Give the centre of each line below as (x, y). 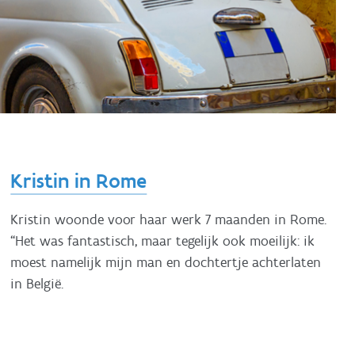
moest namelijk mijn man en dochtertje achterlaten (166, 262)
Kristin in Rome (79, 181)
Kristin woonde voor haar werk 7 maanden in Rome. (169, 219)
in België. (37, 283)
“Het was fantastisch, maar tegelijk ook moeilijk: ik (163, 240)
